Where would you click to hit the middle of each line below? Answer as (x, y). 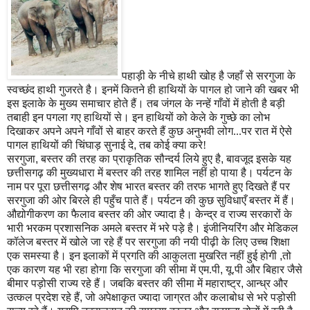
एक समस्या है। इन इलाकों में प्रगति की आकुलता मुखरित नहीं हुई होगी (143, 256)
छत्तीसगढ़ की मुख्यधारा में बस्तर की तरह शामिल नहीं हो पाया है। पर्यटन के (149, 173)
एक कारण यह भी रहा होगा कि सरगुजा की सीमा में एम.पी (113, 270)
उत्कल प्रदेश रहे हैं (43, 298)
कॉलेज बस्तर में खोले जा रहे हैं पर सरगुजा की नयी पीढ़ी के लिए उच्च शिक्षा (148, 242)
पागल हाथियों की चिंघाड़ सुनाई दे (70, 145)
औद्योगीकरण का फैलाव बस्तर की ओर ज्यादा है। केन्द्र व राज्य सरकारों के (149, 215)
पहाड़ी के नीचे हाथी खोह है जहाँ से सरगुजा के (209, 76)
